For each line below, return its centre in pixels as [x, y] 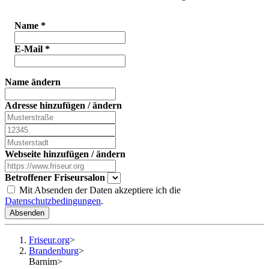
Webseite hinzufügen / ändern [65, 154]
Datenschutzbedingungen [53, 201]
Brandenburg [54, 251]
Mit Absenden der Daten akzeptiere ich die [99, 190]
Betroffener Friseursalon [55, 178]
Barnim [43, 262]
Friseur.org [49, 240]
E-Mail [30, 49]
